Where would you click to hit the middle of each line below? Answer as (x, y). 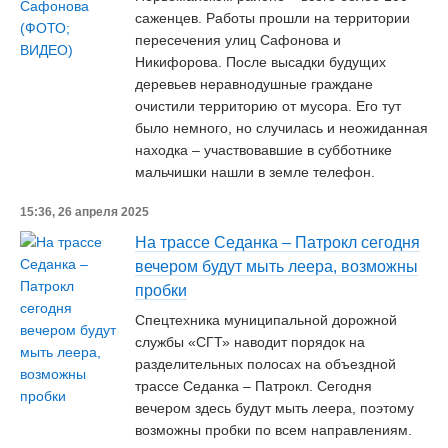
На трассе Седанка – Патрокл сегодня (277, 242)
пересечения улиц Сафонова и (238, 40)
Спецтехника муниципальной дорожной (266, 320)
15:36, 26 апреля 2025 (84, 212)
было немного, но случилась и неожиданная (281, 128)
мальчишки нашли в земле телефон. (255, 172)
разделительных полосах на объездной (265, 364)
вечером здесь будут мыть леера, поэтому (274, 408)
